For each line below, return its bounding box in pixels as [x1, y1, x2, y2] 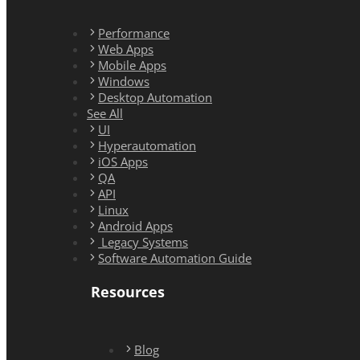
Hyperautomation [98, 137, 196, 154]
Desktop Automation [98, 89, 212, 106]
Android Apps [98, 218, 173, 235]
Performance [98, 25, 170, 42]
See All [87, 105, 123, 122]
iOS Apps [98, 153, 148, 170]
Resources [91, 280, 165, 301]
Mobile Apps [98, 57, 166, 74]
